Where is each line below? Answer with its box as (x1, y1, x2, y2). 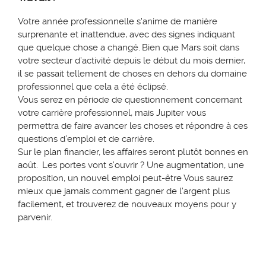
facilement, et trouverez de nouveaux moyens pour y (18, 199, 236, 210)
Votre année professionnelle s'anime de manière (18, 16, 217, 27)
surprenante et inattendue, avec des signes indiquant (18, 29, 235, 40)
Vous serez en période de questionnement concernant (18, 94, 242, 106)
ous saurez (189, 173, 233, 184)
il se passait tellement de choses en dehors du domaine (18, 68, 247, 80)
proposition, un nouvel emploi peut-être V (18, 173, 189, 184)
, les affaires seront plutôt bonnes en (99, 147, 248, 158)
